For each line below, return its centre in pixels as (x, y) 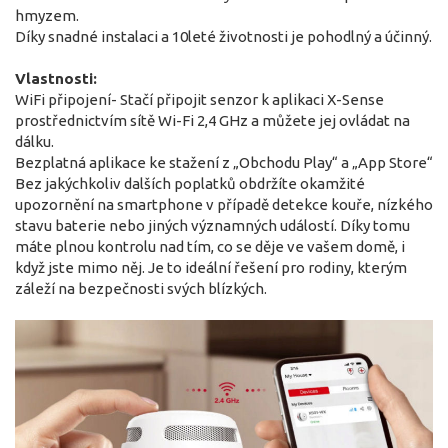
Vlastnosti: (56, 78)
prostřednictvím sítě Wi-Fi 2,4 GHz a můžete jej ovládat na (212, 120)
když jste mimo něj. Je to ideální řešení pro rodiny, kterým (211, 267)
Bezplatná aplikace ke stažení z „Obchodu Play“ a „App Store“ (224, 162)
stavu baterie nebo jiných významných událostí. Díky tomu (212, 225)
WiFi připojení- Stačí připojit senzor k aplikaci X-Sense (199, 99)
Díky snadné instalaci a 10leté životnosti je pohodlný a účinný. (223, 36)
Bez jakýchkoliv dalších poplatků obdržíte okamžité (190, 183)
